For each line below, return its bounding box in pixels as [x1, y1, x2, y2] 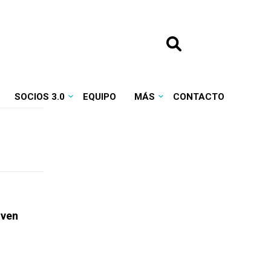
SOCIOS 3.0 [14, 91, 65, 102]
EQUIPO [82, 91, 116, 102]
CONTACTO [172, 91, 224, 102]
